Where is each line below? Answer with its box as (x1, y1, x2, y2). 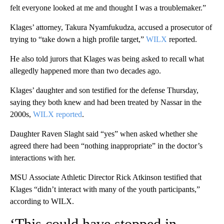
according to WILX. (10, 197, 74, 206)
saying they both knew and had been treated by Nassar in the (10, 98, 201, 107)
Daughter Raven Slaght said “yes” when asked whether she (10, 129, 197, 138)
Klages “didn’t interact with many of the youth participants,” (10, 185, 200, 194)
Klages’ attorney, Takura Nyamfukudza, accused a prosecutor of (10, 23, 212, 32)
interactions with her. (10, 153, 75, 162)
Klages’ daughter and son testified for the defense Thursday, (10, 86, 198, 95)
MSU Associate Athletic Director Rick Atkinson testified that (10, 173, 201, 182)
